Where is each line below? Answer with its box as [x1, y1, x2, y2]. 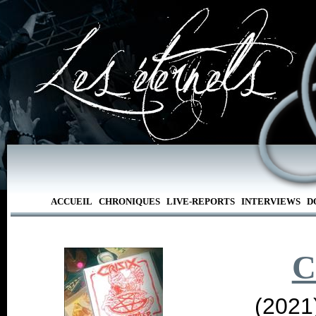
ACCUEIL [50, 196, 92, 207]
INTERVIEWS [241, 196, 300, 207]
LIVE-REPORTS [166, 196, 235, 207]
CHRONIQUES [98, 196, 160, 207]
